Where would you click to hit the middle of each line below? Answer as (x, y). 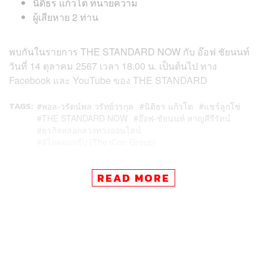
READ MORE (133, 178)
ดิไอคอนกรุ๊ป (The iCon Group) (99, 142)
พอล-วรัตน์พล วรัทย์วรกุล (88, 106)
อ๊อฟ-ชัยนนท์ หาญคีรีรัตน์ (184, 118)
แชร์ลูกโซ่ (222, 106)
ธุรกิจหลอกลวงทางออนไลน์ (91, 130)
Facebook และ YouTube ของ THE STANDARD (108, 80)
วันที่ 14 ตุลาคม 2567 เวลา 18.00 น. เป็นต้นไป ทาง (113, 66)
